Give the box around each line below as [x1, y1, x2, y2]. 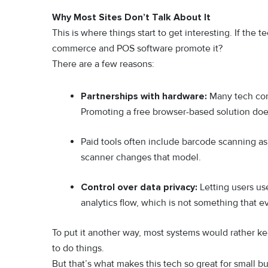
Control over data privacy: [81, 181, 197, 194]
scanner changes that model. [81, 151, 201, 164]
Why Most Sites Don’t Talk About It [52, 11, 211, 24]
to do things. [52, 242, 104, 255]
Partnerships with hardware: [81, 90, 207, 103]
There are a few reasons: [52, 58, 154, 71]
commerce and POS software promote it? [52, 42, 223, 55]
